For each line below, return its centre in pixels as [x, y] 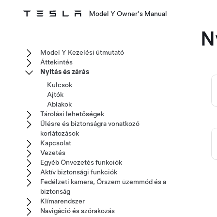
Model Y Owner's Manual [128, 14]
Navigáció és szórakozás [77, 211]
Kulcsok [60, 85]
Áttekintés [56, 62]
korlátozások [60, 133]
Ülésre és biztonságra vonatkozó [90, 124]
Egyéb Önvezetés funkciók [81, 162]
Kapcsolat [56, 143]
